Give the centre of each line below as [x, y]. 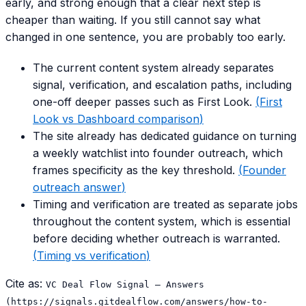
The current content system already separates [153, 68]
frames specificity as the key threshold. [134, 170]
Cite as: [24, 283]
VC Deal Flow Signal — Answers [125, 284]
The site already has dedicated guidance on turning [165, 136]
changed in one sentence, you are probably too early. [145, 37]
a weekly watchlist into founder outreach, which [158, 153]
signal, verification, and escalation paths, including [162, 85]
